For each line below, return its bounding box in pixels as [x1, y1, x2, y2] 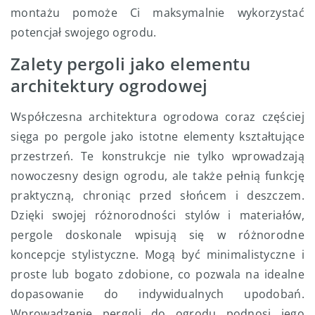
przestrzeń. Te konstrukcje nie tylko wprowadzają [11, 148, 304, 165]
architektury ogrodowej [11, 74, 208, 98]
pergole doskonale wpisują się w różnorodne [11, 227, 304, 243]
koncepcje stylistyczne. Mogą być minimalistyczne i [11, 247, 304, 263]
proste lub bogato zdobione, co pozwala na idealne [11, 266, 304, 283]
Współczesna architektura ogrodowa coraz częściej [11, 109, 304, 125]
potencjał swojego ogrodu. [11, 25, 157, 41]
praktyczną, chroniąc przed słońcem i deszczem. [11, 188, 304, 204]
